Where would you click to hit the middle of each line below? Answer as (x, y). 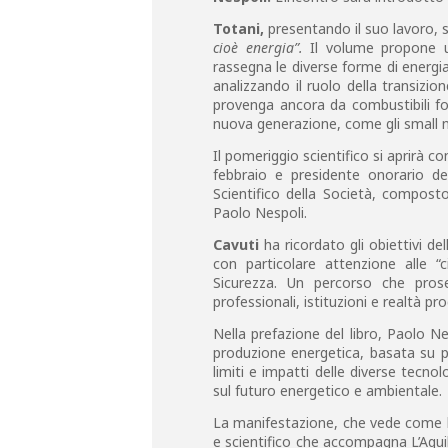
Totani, (238, 28)
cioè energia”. (258, 47)
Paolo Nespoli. (260, 212)
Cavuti (236, 244)
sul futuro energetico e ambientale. (327, 390)
